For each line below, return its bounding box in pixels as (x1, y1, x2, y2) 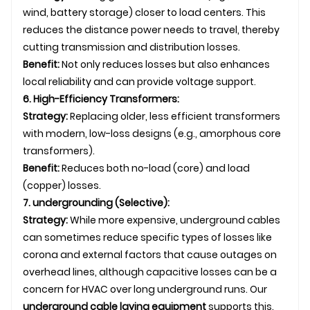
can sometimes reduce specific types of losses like (23, 230, 272, 244)
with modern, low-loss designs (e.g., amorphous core (23, 126, 281, 140)
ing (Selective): (98, 195, 170, 210)
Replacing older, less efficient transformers (68, 109, 280, 123)
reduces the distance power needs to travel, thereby (23, 22, 280, 37)
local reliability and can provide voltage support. (23, 74, 256, 89)
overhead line (23, 264, 89, 279)
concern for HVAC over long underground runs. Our (23, 282, 267, 296)
